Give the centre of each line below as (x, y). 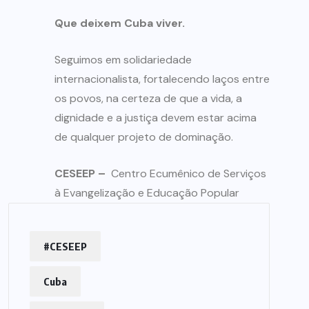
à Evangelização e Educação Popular (147, 193)
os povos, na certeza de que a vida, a (148, 99)
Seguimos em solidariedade (123, 60)
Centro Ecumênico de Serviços (187, 174)
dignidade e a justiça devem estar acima (156, 118)
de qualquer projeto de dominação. (144, 137)
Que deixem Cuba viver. (120, 23)
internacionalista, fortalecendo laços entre (162, 79)
